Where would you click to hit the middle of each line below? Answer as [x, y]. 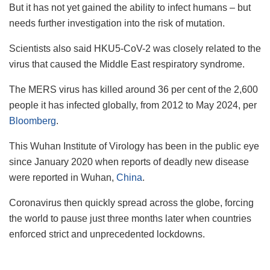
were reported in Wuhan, [63, 177]
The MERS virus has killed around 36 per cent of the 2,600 [133, 89]
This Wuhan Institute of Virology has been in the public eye [134, 146]
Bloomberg [33, 121]
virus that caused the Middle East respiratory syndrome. [127, 64]
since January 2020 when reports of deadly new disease [129, 162]
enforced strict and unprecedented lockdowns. [107, 234]
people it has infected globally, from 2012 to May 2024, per [133, 105]
